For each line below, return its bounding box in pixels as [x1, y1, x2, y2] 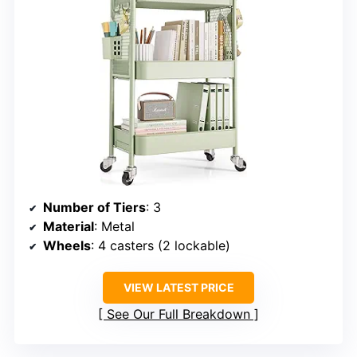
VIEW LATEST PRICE [123, 280, 234, 295]
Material [43, 218, 94, 235]
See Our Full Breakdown [107, 306, 250, 323]
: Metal [94, 218, 135, 235]
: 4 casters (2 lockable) [91, 237, 230, 254]
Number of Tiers [43, 199, 146, 216]
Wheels [43, 237, 91, 254]
